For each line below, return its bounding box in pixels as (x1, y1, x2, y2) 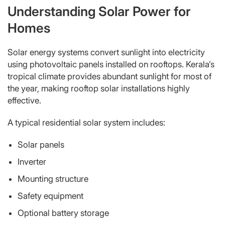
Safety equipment (18, 190, 83, 201)
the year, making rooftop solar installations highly (8, 83, 190, 93)
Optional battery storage (18, 207, 109, 218)
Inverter (18, 156, 46, 167)
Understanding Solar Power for (8, 3, 191, 19)
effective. (8, 95, 41, 105)
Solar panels (18, 139, 64, 150)
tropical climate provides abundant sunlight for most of (8, 71, 211, 81)
